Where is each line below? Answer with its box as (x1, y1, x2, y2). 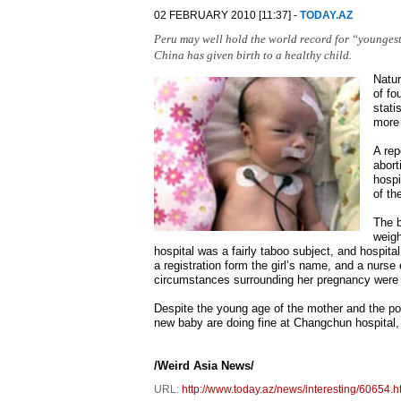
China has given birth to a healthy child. (154, 48, 352, 62)
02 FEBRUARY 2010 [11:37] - (154, 9, 300, 21)
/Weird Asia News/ (154, 359, 254, 372)
